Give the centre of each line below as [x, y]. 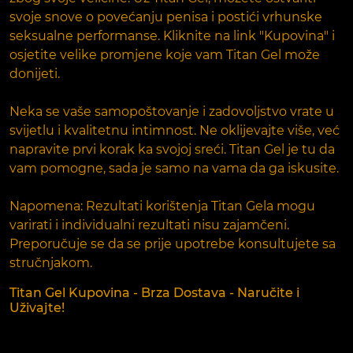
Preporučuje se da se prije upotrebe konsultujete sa [173, 243]
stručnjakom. [51, 262]
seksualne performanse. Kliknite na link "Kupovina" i [172, 35]
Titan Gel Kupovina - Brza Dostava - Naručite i [154, 292]
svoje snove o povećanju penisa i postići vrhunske [166, 17]
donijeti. [35, 73]
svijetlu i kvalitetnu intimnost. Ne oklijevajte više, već [175, 130]
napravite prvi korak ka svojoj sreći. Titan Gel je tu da [172, 149]
